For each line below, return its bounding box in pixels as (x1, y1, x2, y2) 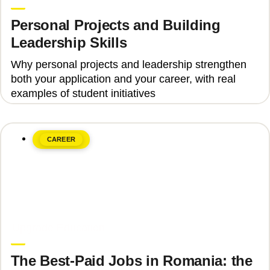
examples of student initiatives (10, 87, 155, 100)
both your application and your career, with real (10, 73, 236, 86)
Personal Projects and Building (10, 16, 221, 33)
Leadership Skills (10, 34, 127, 51)
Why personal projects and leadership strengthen (10, 58, 246, 71)
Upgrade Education (11, 222, 105, 234)
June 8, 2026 (11, 210, 62, 220)
